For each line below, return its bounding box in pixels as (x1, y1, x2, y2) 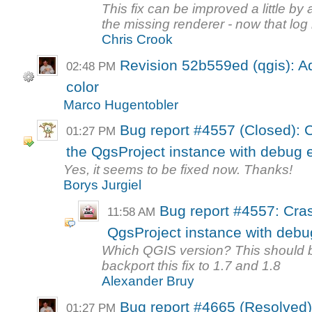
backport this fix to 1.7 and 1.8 (102, 258, 281, 273)
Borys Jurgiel (63, 178, 142, 193)
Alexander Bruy (102, 273, 195, 288)
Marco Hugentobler (63, 97, 179, 112)
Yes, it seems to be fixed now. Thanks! (63, 162, 293, 178)
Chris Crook (102, 32, 173, 47)
